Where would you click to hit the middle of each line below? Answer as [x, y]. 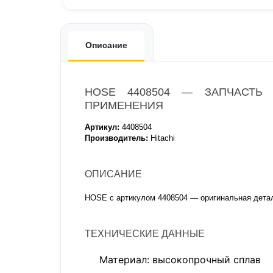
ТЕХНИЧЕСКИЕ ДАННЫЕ [145, 234]
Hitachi [161, 138]
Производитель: [116, 138]
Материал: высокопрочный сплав [180, 260]
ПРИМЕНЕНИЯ [124, 105]
